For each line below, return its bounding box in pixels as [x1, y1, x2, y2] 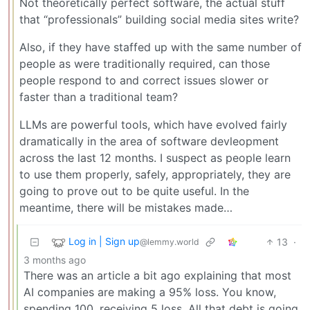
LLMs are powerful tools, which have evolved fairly [19, 117, 287, 131]
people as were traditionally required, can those [19, 56, 270, 71]
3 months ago [24, 253, 86, 266]
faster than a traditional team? [19, 89, 178, 104]
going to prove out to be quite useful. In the [19, 183, 249, 198]
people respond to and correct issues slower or [19, 73, 268, 87]
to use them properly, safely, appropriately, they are [19, 167, 291, 181]
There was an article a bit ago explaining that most [24, 268, 291, 282]
